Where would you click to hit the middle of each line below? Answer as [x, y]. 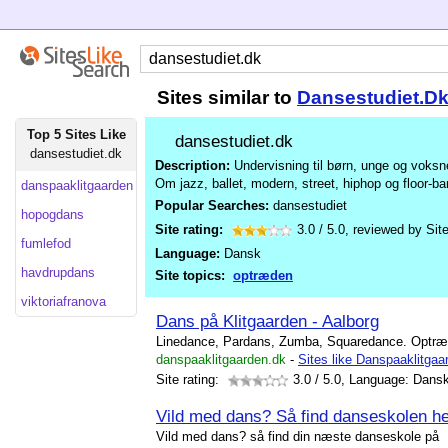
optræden [263, 275]
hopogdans [52, 214]
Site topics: [190, 275]
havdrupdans [58, 272]
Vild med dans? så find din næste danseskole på [297, 436]
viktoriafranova [63, 301]
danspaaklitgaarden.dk [221, 359]
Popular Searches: [214, 205]
